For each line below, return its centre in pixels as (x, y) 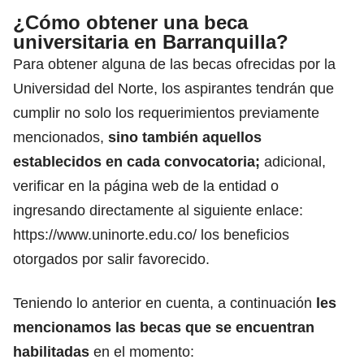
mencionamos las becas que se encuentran (164, 327)
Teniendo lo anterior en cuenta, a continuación (165, 303)
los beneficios (243, 234)
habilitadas (51, 351)
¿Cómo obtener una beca (130, 22)
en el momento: (142, 351)
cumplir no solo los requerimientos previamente (166, 113)
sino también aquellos (185, 137)
